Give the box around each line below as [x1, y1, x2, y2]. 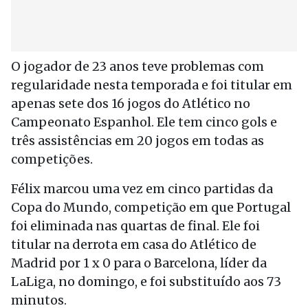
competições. [11, 151, 93, 167]
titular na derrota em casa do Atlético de [11, 236, 256, 252]
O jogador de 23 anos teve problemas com [11, 58, 264, 74]
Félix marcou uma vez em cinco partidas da [11, 181, 273, 197]
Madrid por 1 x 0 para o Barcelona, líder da [11, 255, 267, 271]
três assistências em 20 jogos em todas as [11, 133, 264, 148]
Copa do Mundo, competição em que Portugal [11, 199, 291, 215]
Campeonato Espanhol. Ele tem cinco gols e [11, 114, 277, 130]
